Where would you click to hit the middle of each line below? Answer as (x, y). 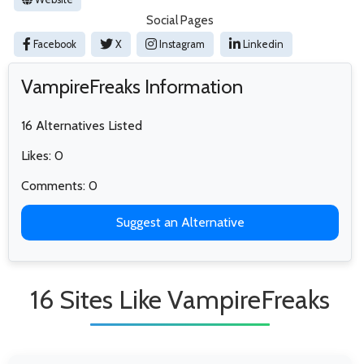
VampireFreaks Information (132, 86)
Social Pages (180, 20)
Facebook (54, 44)
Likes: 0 (42, 155)
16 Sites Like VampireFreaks (180, 299)
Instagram (181, 44)
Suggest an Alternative (180, 222)
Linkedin (262, 44)
